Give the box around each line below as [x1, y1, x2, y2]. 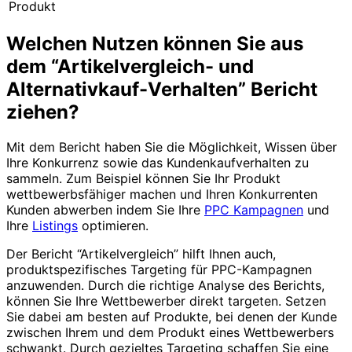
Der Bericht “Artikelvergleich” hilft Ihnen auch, [6, 245, 276, 262]
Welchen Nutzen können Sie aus [6, 31, 303, 55]
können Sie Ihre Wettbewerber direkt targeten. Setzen [6, 292, 326, 309]
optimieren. [78, 217, 148, 233]
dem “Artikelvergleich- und [6, 54, 254, 78]
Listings [32, 217, 78, 233]
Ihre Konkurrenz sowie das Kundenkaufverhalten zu [6, 154, 309, 170]
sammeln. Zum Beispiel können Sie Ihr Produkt [6, 170, 280, 186]
